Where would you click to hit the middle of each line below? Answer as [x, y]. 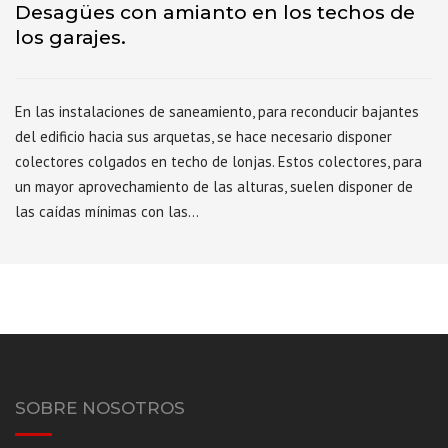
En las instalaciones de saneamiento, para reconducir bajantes [217, 112]
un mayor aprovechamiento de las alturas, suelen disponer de [214, 187]
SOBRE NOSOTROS [100, 408]
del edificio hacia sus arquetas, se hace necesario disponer [203, 137]
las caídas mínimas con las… [107, 212]
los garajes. [70, 37]
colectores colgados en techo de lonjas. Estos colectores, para [218, 162]
